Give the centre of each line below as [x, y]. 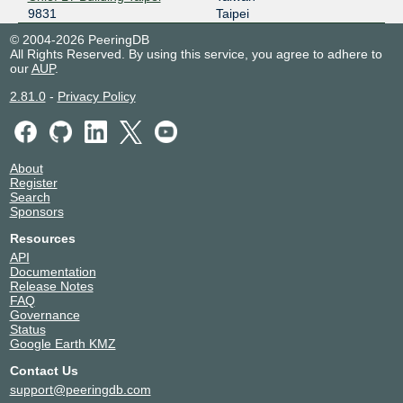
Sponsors [36, 211]
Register [33, 182]
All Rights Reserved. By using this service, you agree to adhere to [196, 54]
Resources [42, 238]
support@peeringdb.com [80, 389]
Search [30, 197]
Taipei [232, 14]
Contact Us [44, 370]
